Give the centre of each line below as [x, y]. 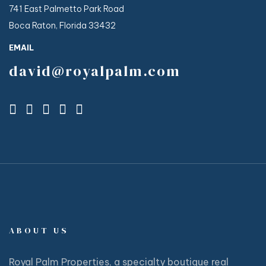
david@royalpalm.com [95, 71]
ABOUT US [39, 231]
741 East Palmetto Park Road [66, 9]
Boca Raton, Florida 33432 [62, 26]
